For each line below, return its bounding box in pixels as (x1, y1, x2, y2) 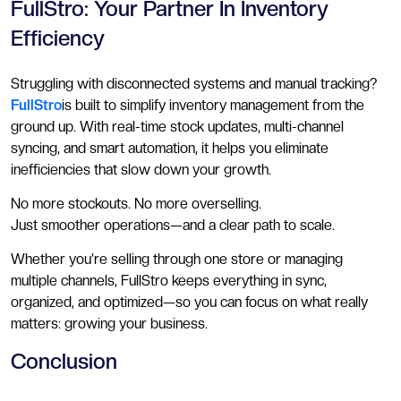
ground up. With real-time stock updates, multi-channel (11, 117, 344, 135)
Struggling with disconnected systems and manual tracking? (11, 74, 377, 92)
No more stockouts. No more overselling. (11, 194, 261, 212)
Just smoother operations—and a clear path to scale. (11, 216, 335, 234)
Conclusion (11, 347, 117, 374)
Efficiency (11, 24, 105, 51)
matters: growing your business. (11, 314, 208, 332)
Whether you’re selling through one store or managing (11, 250, 343, 268)
